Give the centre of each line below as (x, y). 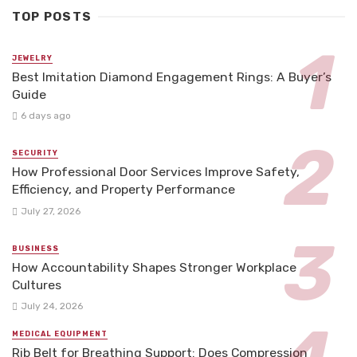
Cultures (37, 284)
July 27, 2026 (50, 211)
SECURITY (35, 153)
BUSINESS (35, 248)
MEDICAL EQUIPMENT (60, 333)
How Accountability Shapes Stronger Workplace (154, 267)
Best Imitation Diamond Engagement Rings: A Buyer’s (172, 77)
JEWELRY (32, 59)
